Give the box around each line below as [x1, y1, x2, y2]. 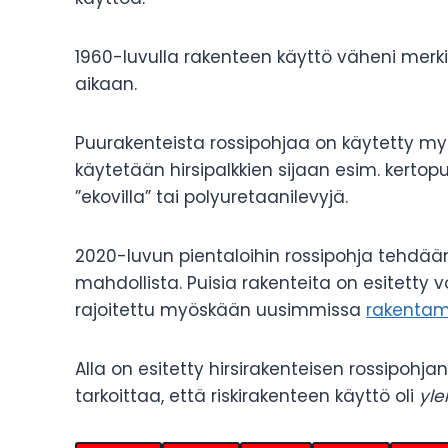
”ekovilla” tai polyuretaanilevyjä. [75, 185, 348, 210]
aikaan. [75, 72, 137, 97]
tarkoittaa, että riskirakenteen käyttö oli [75, 384, 419, 409]
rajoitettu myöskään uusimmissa [75, 298, 366, 323]
